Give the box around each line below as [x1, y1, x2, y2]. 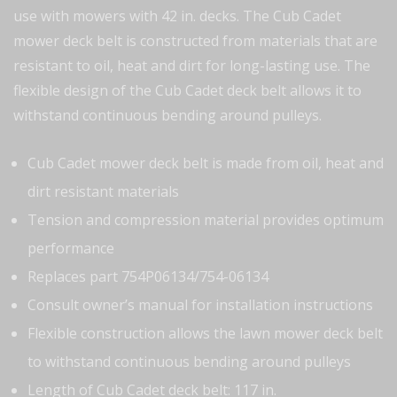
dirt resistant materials [27, 181, 179, 201]
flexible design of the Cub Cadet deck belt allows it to [13, 80, 362, 100]
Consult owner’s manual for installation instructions [27, 294, 373, 315]
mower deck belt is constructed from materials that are [13, 30, 378, 51]
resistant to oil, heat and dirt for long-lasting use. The [13, 55, 370, 75]
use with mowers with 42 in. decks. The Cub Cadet [13, 5, 341, 26]
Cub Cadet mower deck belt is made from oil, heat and [27, 152, 384, 173]
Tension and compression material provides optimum [27, 209, 384, 230]
